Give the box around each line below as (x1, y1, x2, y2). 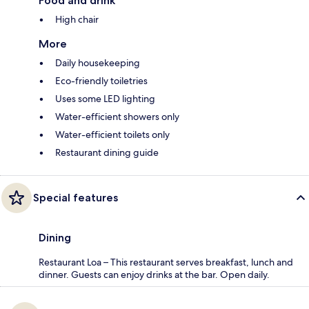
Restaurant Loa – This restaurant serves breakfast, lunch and (39, 256, 293, 269)
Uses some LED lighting (55, 92, 155, 106)
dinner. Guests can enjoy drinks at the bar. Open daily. (39, 268, 270, 281)
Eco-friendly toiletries (55, 74, 148, 88)
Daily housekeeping (55, 57, 140, 70)
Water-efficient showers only (55, 110, 179, 123)
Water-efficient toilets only (55, 128, 170, 141)
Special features (33, 191, 118, 205)
